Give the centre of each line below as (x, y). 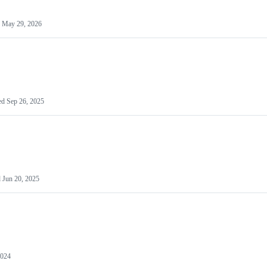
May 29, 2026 (22, 24)
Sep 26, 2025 (25, 101)
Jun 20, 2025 (21, 179)
